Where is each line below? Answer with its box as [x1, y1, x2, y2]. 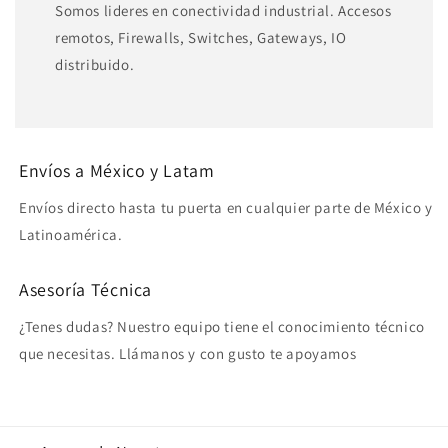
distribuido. [55, 55, 135, 75]
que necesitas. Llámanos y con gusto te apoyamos [19, 344, 357, 364]
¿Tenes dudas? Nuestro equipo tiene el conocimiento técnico [19, 317, 425, 337]
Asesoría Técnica [19, 278, 153, 302]
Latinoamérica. [19, 225, 123, 245]
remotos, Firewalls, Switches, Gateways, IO [55, 28, 347, 48]
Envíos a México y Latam [19, 159, 215, 183]
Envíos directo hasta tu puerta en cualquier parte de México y [19, 198, 433, 218]
